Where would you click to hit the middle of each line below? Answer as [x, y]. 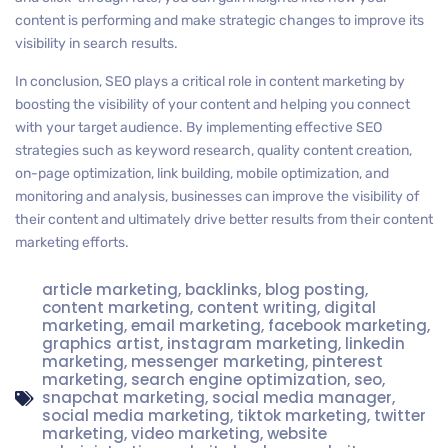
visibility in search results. [96, 43]
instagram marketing [252, 343]
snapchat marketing [123, 397]
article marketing [110, 289]
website [297, 433]
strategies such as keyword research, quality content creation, [213, 150]
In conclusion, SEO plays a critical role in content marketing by [210, 81]
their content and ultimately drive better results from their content [224, 219]
